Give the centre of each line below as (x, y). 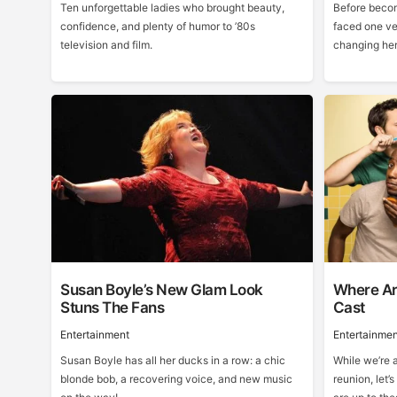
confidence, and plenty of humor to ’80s (158, 26)
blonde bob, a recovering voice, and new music (177, 379)
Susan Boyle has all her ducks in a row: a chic (173, 360)
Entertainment (95, 335)
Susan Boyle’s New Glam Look (162, 290)
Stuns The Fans (113, 307)
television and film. (107, 45)
